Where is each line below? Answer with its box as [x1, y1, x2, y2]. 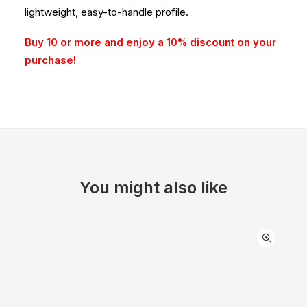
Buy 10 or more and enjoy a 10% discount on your [25, 36, 276, 49]
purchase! [25, 53, 76, 66]
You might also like [79, 177, 228, 197]
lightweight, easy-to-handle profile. [25, 5, 188, 19]
